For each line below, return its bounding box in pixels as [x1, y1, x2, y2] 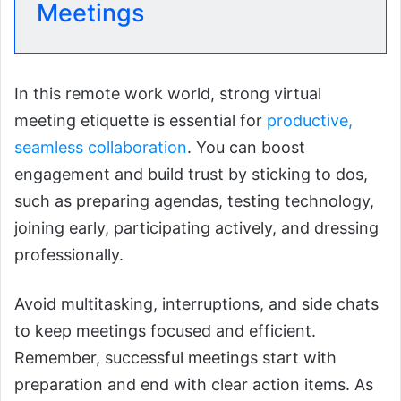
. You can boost [187, 137, 305, 157]
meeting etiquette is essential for [14, 110, 267, 130]
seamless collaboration [14, 137, 187, 157]
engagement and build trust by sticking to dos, [14, 164, 368, 183]
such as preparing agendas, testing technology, [14, 191, 374, 210]
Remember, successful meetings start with [14, 347, 337, 367]
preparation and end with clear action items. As [14, 374, 373, 394]
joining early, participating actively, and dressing [14, 218, 379, 237]
